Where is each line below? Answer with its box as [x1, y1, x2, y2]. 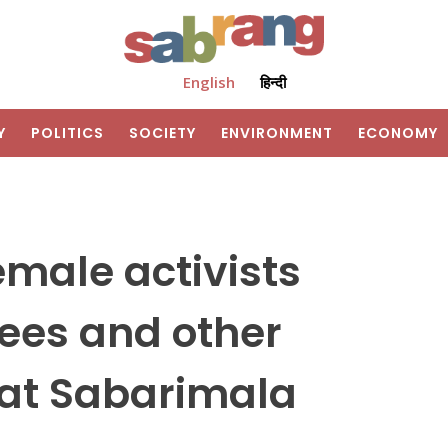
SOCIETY [129, 123, 196, 144]
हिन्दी [259, 72, 286, 93]
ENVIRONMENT [221, 123, 333, 144]
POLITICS [31, 123, 104, 144]
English [182, 72, 235, 93]
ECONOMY [358, 123, 438, 144]
